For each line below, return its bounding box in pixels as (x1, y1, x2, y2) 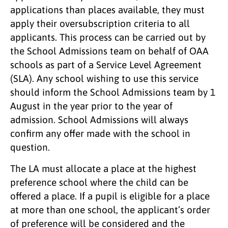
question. (10, 141, 50, 153)
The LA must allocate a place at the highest (10, 162, 196, 174)
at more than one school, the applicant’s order (10, 204, 210, 215)
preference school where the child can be (10, 176, 188, 188)
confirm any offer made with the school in (10, 127, 190, 139)
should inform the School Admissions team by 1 (10, 86, 215, 98)
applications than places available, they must (10, 4, 205, 15)
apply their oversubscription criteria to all (10, 17, 190, 29)
